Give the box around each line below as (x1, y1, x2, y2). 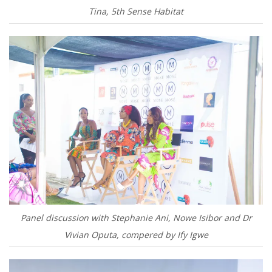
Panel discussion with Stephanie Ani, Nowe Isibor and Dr (20, 212, 252, 224)
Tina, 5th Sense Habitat (89, 5, 183, 17)
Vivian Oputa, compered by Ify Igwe (64, 229, 208, 241)
